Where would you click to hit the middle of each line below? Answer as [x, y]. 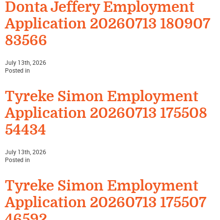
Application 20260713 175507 [106, 203]
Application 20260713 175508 [106, 113]
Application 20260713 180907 [108, 24]
